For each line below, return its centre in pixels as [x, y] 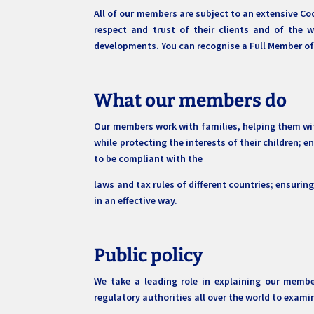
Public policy [149, 256]
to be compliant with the [149, 159]
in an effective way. [136, 201]
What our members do [191, 101]
